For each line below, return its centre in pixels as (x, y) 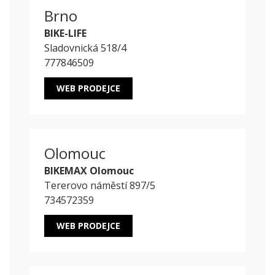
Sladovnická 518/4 (85, 48)
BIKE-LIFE (65, 33)
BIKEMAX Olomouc (89, 171)
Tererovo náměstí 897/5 (100, 186)
